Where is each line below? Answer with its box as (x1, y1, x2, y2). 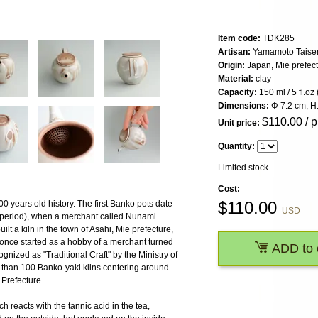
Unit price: (218, 118, 260, 128)
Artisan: (218, 47, 251, 57)
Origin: (218, 60, 245, 71)
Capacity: (218, 87, 257, 98)
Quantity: (218, 141, 255, 152)
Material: (218, 74, 253, 84)
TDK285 (261, 33, 295, 44)
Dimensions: (218, 101, 269, 111)
